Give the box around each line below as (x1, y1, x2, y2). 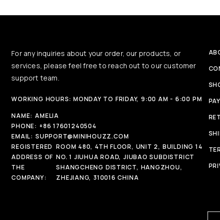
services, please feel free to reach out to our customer (11, 61, 196, 71)
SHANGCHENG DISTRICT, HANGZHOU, (56, 163, 183, 172)
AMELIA (35, 111, 59, 120)
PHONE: (11, 122, 37, 131)
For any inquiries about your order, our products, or (11, 49, 181, 58)
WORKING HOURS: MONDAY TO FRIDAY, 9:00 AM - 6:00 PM (11, 95, 202, 104)
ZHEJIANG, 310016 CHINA (56, 173, 139, 182)
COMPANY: (11, 173, 47, 182)
